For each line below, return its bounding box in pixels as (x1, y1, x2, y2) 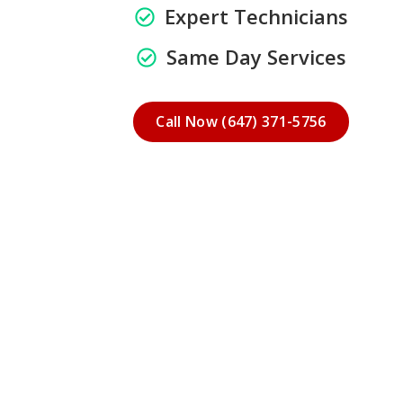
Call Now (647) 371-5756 (156, 112, 327, 132)
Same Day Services (166, 43, 346, 71)
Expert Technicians (164, 3, 348, 31)
